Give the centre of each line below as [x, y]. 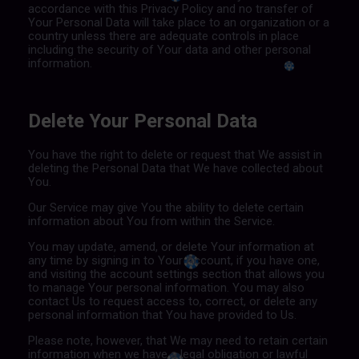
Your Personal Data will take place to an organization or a [178, 22]
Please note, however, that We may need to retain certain [177, 340]
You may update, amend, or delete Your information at [171, 246]
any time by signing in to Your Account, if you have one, [173, 260]
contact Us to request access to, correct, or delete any [172, 301]
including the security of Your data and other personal [169, 49]
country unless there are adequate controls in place [163, 36]
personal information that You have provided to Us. [162, 315]
